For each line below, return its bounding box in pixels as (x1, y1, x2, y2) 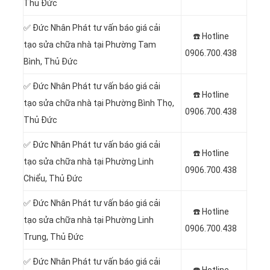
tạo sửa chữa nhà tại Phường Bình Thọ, (24, 98, 174, 108)
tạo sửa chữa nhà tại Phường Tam (24, 39, 156, 49)
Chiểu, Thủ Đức (24, 173, 83, 183)
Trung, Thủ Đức (24, 231, 84, 242)
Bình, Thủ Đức (24, 56, 78, 66)
